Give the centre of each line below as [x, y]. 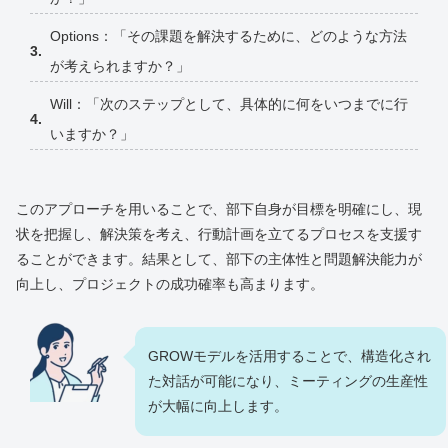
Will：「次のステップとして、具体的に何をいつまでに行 [229, 104]
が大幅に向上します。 [218, 405]
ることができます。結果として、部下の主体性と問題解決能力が [219, 258]
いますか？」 [92, 134]
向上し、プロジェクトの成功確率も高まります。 [170, 283]
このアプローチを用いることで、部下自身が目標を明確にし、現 [219, 208]
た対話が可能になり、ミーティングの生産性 [288, 380]
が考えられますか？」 [120, 66]
